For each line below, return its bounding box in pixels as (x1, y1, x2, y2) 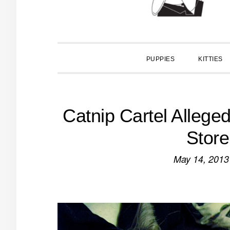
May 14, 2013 (173, 152, 229, 165)
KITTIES (198, 55, 223, 63)
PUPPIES (146, 55, 175, 63)
